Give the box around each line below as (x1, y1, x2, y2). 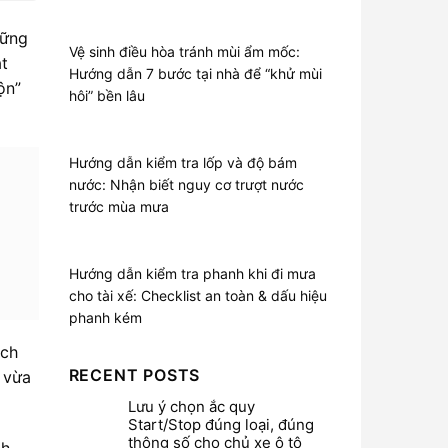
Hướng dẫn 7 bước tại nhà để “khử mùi (68, 65, 322, 82)
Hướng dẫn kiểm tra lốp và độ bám (68, 154, 297, 171)
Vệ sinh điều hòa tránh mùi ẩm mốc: (68, 43, 300, 60)
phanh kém (68, 309, 142, 326)
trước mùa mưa (68, 198, 169, 215)
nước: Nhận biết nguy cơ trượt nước (68, 176, 304, 193)
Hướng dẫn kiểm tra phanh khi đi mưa (68, 265, 316, 282)
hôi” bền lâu (68, 87, 145, 104)
